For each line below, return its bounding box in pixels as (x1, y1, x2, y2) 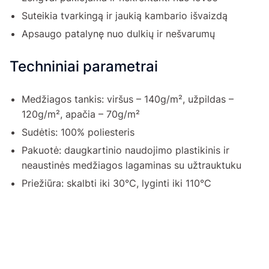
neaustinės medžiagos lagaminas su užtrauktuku (22, 159, 241, 172)
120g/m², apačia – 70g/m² (22, 108, 140, 121)
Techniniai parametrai (10, 58, 158, 76)
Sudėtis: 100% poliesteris (22, 126, 134, 139)
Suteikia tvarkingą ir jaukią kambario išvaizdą (22, 10, 228, 22)
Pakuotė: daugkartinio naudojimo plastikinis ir (22, 144, 229, 157)
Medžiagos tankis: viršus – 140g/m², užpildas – (22, 93, 234, 106)
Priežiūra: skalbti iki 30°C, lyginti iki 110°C (22, 177, 211, 190)
